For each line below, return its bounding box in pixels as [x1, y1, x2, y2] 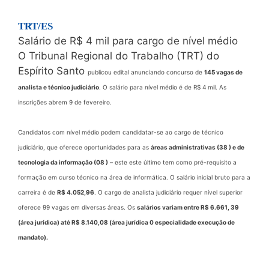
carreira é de [18, 188, 57, 196]
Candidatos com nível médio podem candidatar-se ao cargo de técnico [18, 128, 223, 136]
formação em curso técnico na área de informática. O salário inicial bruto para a [18, 173, 250, 181]
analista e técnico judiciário [18, 83, 99, 91]
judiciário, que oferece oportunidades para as [18, 143, 151, 151]
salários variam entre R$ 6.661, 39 [137, 203, 239, 211]
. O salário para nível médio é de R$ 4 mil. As [99, 83, 226, 91]
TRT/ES [18, 20, 53, 32]
